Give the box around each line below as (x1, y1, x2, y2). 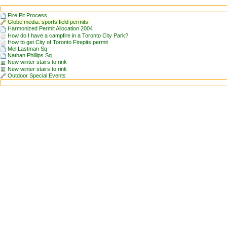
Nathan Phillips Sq (8, 52, 52, 59)
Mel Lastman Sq (8, 45, 47, 52)
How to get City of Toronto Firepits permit (8, 39, 108, 45)
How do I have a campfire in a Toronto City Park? (8, 32, 128, 39)
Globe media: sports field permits (8, 19, 88, 25)
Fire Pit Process (8, 12, 47, 18)
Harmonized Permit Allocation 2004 (8, 25, 93, 32)
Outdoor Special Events (8, 72, 66, 79)
